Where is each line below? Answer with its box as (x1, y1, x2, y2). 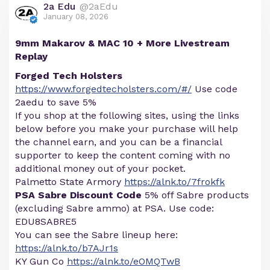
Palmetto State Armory (15, 176, 124, 188)
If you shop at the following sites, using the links (15, 110, 239, 122)
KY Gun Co (15, 256, 67, 268)
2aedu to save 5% (15, 96, 96, 108)
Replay (15, 51, 48, 63)
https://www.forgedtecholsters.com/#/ (15, 83, 192, 95)
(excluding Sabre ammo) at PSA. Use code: (15, 202, 214, 215)
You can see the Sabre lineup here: (15, 229, 178, 241)
